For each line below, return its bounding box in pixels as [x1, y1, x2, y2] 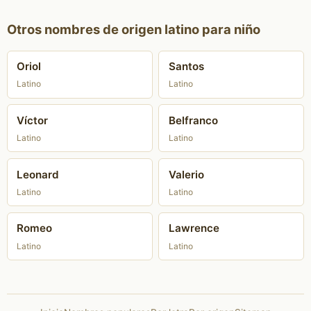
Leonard [17, 167, 60, 181]
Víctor [17, 113, 49, 127]
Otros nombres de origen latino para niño [6, 21, 260, 37]
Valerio [168, 167, 204, 181]
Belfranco [168, 113, 218, 127]
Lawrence [168, 221, 219, 235]
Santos [168, 60, 204, 74]
